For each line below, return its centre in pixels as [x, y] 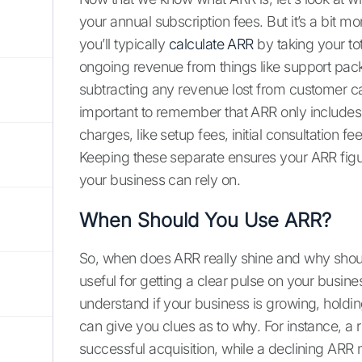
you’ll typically [124, 44]
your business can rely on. [160, 180]
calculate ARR [211, 44]
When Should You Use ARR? [205, 221]
